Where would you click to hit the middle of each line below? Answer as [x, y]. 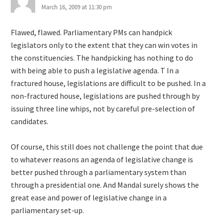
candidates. [30, 121]
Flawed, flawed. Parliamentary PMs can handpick [92, 32]
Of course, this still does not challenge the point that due [107, 147]
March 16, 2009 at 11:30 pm [77, 7]
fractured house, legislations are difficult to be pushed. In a [109, 83]
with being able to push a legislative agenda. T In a [95, 70]
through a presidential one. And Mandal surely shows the [105, 185]
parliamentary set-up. [48, 210]
